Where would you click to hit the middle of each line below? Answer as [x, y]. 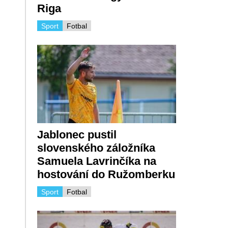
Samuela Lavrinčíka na [96, 161]
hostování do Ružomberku [106, 174]
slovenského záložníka [96, 148]
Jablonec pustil [77, 134]
